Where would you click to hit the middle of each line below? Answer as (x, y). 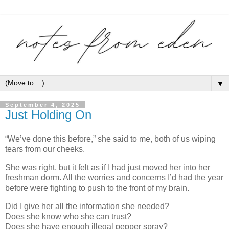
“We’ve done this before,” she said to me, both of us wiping (110, 139)
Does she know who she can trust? (68, 217)
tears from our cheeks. (45, 149)
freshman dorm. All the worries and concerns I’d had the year (114, 178)
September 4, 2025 (43, 105)
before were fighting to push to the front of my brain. (97, 188)
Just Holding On (48, 114)
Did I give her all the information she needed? (87, 207)
